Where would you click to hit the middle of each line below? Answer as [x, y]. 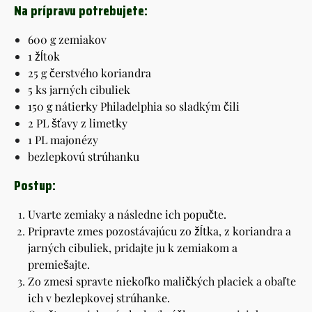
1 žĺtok [44, 56]
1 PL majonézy [63, 139]
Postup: [35, 185]
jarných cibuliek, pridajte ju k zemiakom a [133, 247]
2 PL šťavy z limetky [78, 123]
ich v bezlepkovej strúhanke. [99, 297]
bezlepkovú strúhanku [84, 156]
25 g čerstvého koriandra [89, 72]
